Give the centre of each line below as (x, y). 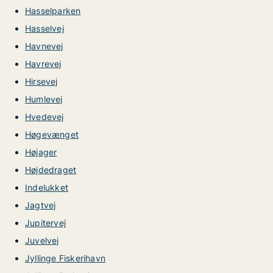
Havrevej (43, 64)
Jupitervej (45, 223)
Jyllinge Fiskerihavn (65, 258)
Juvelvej (42, 240)
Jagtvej (41, 205)
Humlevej (44, 99)
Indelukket (47, 187)
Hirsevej (41, 81)
